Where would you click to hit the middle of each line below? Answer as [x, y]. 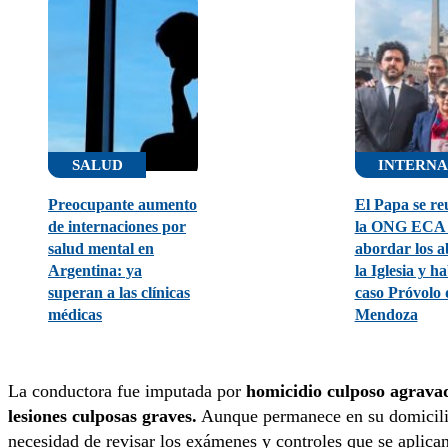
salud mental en [101, 248]
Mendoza [386, 314]
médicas [75, 314]
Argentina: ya [95, 270]
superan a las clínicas [119, 292]
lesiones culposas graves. [102, 415]
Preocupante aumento [122, 204]
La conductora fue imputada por [127, 390]
